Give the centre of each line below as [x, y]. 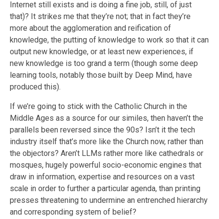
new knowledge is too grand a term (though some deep [104, 64]
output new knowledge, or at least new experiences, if [102, 52]
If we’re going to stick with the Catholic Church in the [99, 107]
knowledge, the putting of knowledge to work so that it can [109, 40]
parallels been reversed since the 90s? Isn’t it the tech [102, 130]
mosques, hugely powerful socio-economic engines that [106, 165]
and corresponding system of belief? [73, 212]
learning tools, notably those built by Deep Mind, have [101, 75]
